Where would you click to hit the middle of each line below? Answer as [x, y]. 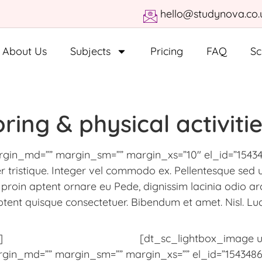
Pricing [166, 51]
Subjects [90, 51]
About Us [24, 51]
